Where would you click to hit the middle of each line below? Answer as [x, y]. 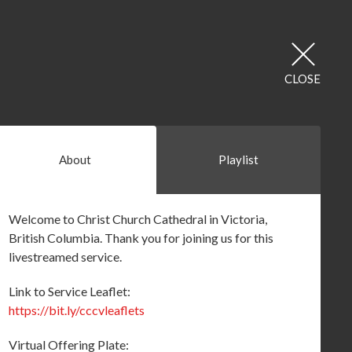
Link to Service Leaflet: [69, 291]
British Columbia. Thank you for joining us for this [141, 238]
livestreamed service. [66, 257]
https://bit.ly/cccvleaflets [76, 310]
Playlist [239, 159]
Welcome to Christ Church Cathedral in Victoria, [137, 219]
